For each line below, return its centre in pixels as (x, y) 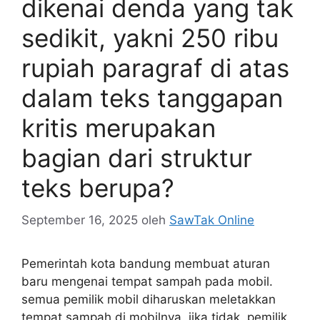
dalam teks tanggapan (152, 98)
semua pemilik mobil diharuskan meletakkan (149, 299)
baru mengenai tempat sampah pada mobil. (147, 281)
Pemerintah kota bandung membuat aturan (146, 263)
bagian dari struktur (137, 158)
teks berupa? (98, 188)
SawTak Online (212, 220)
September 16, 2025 (80, 220)
